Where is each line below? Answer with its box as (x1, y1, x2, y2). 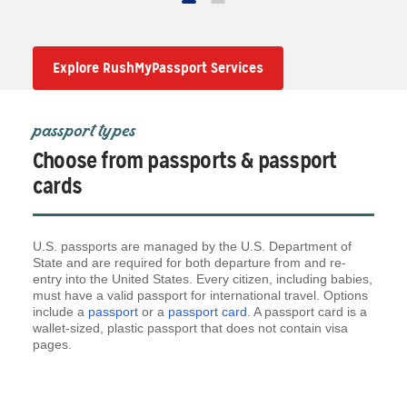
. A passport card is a (247, 303, 367, 319)
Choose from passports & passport (33, 146, 337, 174)
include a (33, 303, 88, 319)
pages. (33, 336, 72, 352)
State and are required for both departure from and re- (33, 254, 346, 270)
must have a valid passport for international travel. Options (33, 287, 368, 303)
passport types (33, 114, 136, 144)
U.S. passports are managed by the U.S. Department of (33, 238, 352, 253)
